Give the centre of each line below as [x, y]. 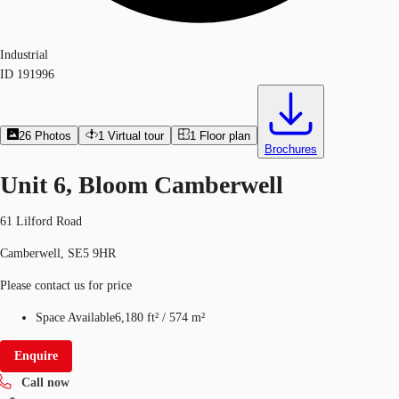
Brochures [290, 149]
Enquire [36, 355]
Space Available [75, 317]
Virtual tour [135, 136]
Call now [45, 382]
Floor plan [224, 136]
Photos [53, 136]
